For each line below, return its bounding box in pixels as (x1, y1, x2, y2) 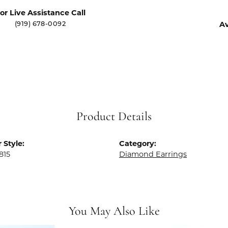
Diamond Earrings (119, 150, 187, 159)
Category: (119, 139, 156, 148)
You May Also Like (68, 206, 160, 218)
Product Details (76, 111, 152, 123)
